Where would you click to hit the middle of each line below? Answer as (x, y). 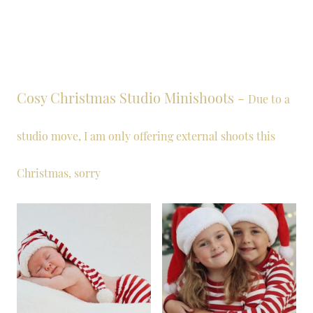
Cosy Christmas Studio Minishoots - (132, 98)
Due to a (269, 99)
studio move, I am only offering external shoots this (146, 136)
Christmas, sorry (59, 173)
